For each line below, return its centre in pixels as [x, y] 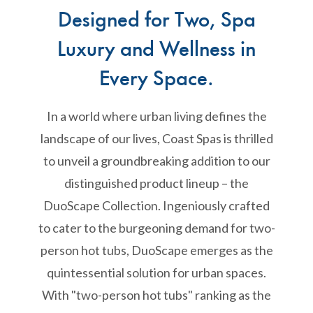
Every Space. [156, 80]
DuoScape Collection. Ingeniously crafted [156, 205]
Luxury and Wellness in [156, 50]
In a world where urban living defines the [156, 116]
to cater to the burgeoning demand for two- [156, 227]
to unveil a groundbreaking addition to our [156, 160]
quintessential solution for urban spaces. [156, 272]
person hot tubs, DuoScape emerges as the [156, 250]
